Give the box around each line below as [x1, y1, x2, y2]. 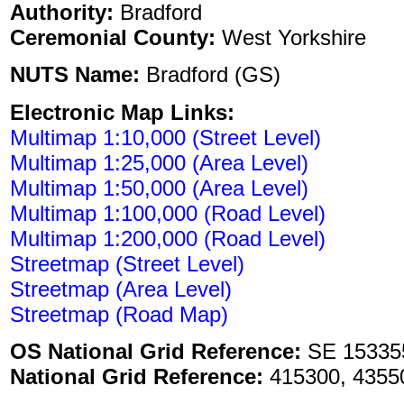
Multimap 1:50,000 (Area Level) [10, 175, 308, 200]
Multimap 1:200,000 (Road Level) [10, 225, 326, 251]
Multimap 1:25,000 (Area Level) [10, 150, 308, 175]
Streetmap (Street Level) [10, 251, 244, 276]
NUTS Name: [10, 62, 140, 87]
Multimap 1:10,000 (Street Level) [10, 124, 321, 150]
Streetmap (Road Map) [10, 301, 228, 326]
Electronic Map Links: [10, 99, 234, 124]
